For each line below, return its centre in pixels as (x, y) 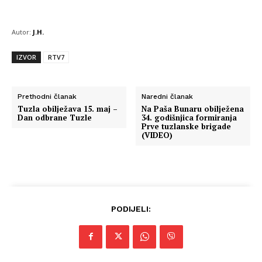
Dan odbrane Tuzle (55, 117)
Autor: (21, 32)
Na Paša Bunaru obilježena (193, 108)
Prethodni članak (47, 96)
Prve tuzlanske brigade (187, 126)
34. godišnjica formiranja (189, 117)
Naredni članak (168, 96)
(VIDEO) (157, 135)
